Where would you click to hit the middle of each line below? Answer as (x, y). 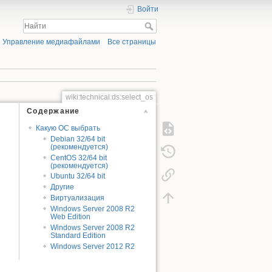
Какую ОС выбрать (68, 128)
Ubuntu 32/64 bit (78, 176)
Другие (63, 187)
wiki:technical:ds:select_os (109, 97)
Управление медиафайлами (51, 42)
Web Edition (71, 217)
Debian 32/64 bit (78, 139)
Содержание (53, 111)
